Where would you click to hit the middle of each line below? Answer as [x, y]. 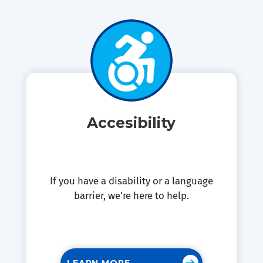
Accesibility [131, 122]
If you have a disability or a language [131, 181]
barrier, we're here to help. [131, 196]
